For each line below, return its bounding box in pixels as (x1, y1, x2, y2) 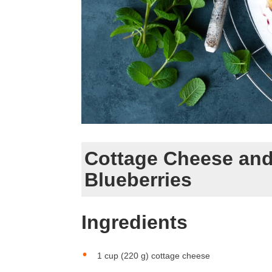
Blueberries (84, 169, 192, 191)
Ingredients (81, 211, 188, 233)
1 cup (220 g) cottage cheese (95, 251, 211, 260)
